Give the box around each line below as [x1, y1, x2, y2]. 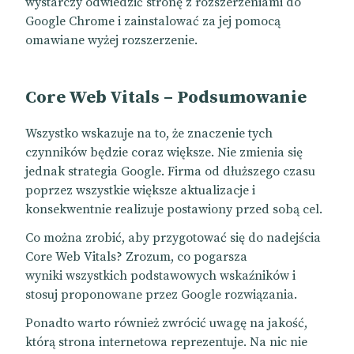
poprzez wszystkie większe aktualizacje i [25, 183, 255, 199]
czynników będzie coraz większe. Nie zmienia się [25, 145, 303, 161]
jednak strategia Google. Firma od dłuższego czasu [25, 164, 315, 180]
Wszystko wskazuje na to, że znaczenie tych [25, 126, 273, 142]
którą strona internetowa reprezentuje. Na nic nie [25, 334, 307, 351]
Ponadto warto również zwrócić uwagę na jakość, [25, 315, 307, 332]
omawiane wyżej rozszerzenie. [25, 32, 198, 49]
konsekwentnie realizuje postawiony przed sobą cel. [25, 201, 322, 218]
